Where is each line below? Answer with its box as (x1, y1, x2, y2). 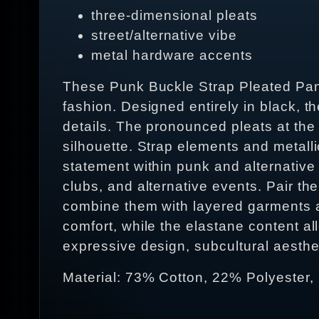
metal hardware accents (91, 48, 253, 63)
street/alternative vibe (91, 28, 238, 43)
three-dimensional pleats (91, 8, 258, 23)
